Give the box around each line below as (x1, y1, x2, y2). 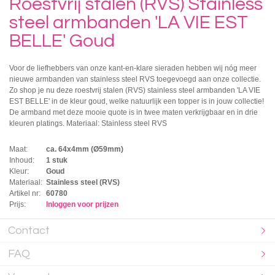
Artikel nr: (9, 188, 41, 198)
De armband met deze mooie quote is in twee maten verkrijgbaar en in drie (9, 107, 258, 117)
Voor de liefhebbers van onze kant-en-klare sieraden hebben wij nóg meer (9, 63, 257, 72)
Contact (8, 224, 50, 236)
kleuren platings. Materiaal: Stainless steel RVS (9, 118, 167, 128)
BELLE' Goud (9, 31, 115, 50)
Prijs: (9, 199, 26, 209)
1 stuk (46, 155, 68, 165)
